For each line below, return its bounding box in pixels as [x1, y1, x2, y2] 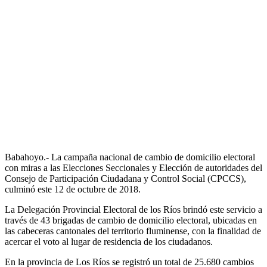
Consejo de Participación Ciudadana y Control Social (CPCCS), [5, 173, 246, 184]
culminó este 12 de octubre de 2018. [5, 184, 141, 194]
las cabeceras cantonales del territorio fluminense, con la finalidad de [5, 225, 261, 236]
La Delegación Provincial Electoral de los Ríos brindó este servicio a [5, 204, 262, 215]
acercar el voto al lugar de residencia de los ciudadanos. [5, 236, 213, 247]
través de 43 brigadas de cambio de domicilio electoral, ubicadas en [5, 215, 257, 225]
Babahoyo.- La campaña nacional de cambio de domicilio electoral [5, 151, 257, 162]
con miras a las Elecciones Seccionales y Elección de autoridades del [5, 162, 262, 173]
